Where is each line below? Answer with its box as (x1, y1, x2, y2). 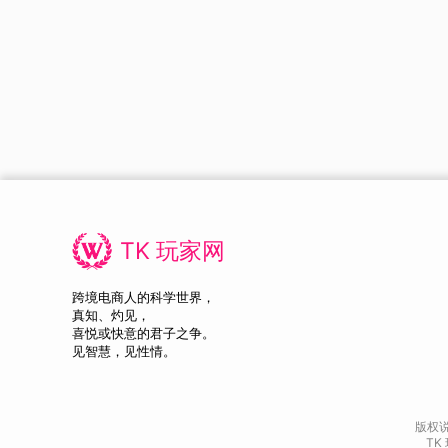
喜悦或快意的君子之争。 (72, 326, 215, 342)
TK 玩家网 (120, 236, 225, 265)
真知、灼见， (72, 308, 150, 324)
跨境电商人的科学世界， (72, 290, 215, 306)
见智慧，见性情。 (72, 344, 176, 360)
